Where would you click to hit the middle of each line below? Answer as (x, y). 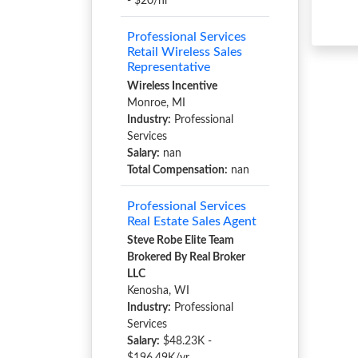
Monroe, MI (156, 103)
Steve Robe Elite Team (181, 241)
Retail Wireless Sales (185, 52)
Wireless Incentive (172, 86)
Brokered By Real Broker (186, 257)
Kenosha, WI (158, 291)
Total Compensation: (177, 170)
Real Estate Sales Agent (192, 221)
